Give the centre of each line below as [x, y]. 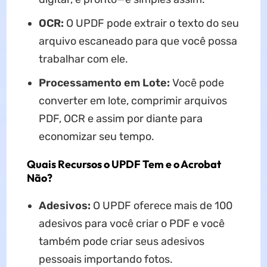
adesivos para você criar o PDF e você [131, 224]
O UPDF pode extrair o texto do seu [152, 24]
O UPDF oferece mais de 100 [161, 206]
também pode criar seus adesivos [121, 242]
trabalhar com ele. [83, 59]
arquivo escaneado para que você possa [138, 41]
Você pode [197, 83]
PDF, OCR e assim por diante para [120, 119]
